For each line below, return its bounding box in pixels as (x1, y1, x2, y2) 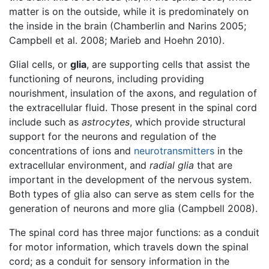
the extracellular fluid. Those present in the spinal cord (9, 101, 257, 113)
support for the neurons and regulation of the (9, 130, 216, 142)
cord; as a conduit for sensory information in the (9, 255, 229, 267)
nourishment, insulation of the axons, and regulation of (9, 86, 257, 99)
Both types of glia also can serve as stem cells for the (9, 187, 254, 200)
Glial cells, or (9, 58, 70, 70)
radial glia (150, 159, 194, 171)
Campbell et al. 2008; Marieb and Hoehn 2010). (9, 34, 225, 46)
